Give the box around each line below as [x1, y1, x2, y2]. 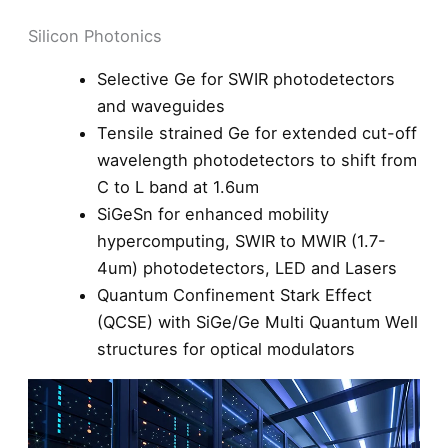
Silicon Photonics [28, 25, 162, 46]
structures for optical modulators [97, 338, 356, 359]
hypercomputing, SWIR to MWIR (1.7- [97, 230, 387, 251]
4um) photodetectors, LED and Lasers [97, 257, 398, 278]
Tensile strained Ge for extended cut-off [97, 122, 418, 143]
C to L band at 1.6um [97, 176, 260, 197]
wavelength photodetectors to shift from [97, 149, 418, 170]
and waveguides [97, 95, 226, 116]
